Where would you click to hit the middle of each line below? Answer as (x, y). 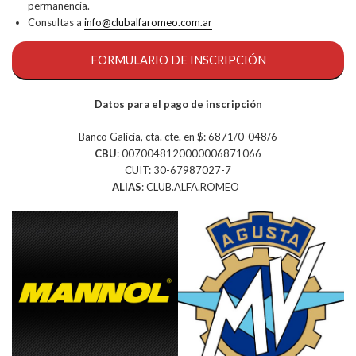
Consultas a (56, 22)
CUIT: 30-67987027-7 (178, 170)
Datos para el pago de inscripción (178, 104)
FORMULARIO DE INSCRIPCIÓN (178, 60)
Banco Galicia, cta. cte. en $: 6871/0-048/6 (178, 136)
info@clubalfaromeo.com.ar (148, 22)
